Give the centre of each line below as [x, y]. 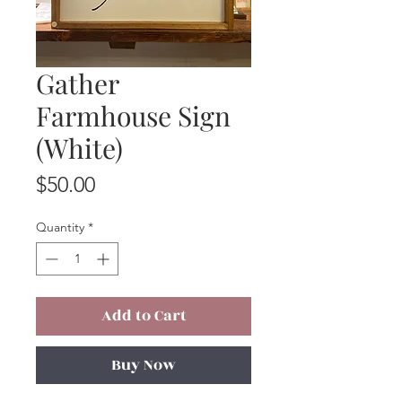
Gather [77, 84]
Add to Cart [144, 316]
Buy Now [144, 366]
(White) [79, 149]
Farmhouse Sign [133, 116]
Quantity [60, 227]
